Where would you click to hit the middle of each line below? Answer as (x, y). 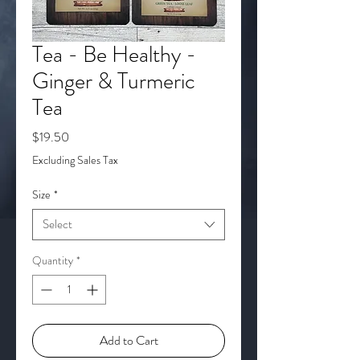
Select (57, 224)
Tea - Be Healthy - (114, 55)
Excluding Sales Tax (75, 160)
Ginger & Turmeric (114, 81)
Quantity (53, 260)
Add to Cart (129, 340)
